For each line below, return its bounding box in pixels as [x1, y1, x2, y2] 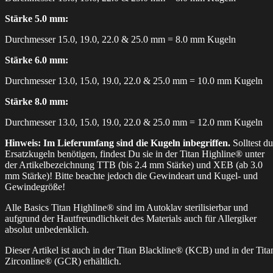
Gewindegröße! [5, 182, 65, 193]
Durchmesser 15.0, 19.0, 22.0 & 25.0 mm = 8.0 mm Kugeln [5, 34, 236, 45]
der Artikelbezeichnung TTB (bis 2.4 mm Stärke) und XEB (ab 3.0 [5, 160, 263, 171]
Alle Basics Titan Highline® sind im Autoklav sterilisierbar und [5, 202, 248, 213]
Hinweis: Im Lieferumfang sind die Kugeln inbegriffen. [5, 138, 233, 149]
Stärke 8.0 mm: [5, 96, 68, 107]
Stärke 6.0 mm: [5, 55, 68, 66]
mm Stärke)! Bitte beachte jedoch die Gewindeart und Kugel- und [5, 171, 258, 182]
